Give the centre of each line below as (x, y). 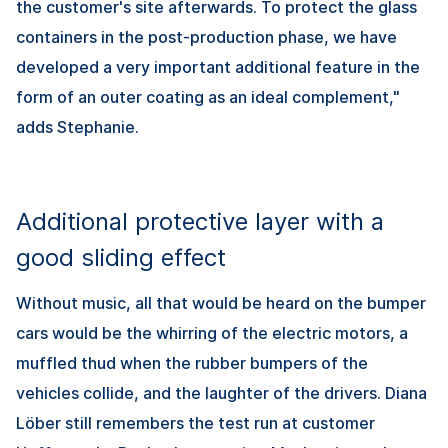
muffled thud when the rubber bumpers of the (192, 363)
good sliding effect (121, 258)
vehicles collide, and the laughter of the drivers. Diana (221, 393)
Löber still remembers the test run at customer (195, 423)
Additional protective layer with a (200, 222)
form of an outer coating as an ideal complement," (208, 97)
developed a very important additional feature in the (218, 67)
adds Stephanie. (77, 127)
